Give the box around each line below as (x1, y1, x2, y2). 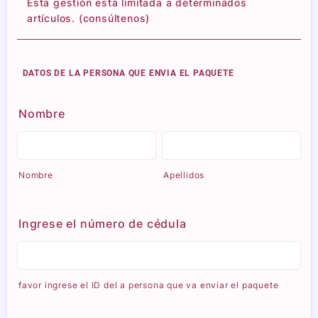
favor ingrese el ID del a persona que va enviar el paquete (18, 279, 279, 290)
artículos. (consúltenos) (27, 11, 150, 24)
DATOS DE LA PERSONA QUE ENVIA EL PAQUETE (19, 67, 234, 78)
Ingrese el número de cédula (18, 216, 187, 231)
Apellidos (163, 169, 205, 180)
